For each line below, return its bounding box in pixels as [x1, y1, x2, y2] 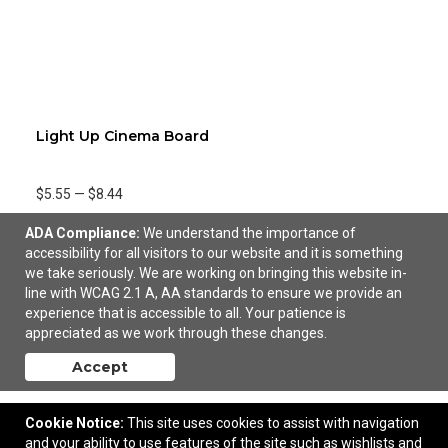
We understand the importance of [143, 225, 356, 241]
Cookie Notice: [25, 415, 124, 431]
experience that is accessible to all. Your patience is [25, 305, 346, 321]
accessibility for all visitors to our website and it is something [25, 245, 403, 261]
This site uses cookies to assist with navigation [127, 415, 419, 431]
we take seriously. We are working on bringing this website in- [25, 265, 407, 281]
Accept [72, 358, 128, 376]
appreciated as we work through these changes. [25, 325, 327, 341]
